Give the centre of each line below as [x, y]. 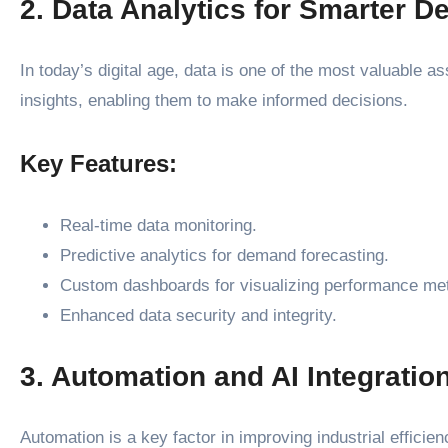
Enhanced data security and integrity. [198, 315]
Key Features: [98, 163]
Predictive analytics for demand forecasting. [224, 255]
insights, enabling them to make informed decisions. [214, 100]
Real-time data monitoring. [158, 225]
